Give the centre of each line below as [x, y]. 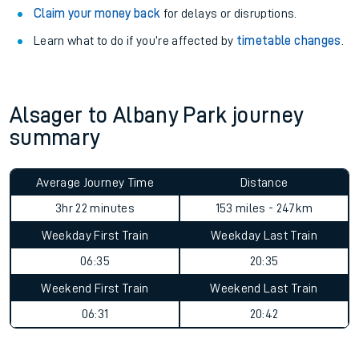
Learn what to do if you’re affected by [135, 41]
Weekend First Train [95, 288]
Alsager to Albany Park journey [157, 115]
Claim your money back [97, 14]
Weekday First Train [95, 236]
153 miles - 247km [264, 208]
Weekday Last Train [264, 236]
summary [55, 138]
